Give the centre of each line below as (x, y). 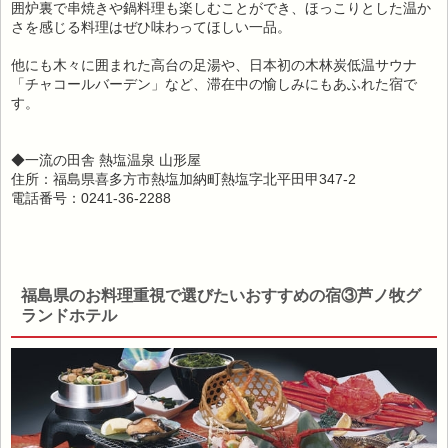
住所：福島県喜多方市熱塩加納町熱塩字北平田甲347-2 (183, 178)
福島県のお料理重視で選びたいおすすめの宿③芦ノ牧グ (221, 295)
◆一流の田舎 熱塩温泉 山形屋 (106, 159)
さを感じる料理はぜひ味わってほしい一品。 (151, 26)
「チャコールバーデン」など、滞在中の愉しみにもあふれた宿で (214, 83)
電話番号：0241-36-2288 (91, 197)
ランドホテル (69, 315)
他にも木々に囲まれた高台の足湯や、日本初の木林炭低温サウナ (214, 64)
